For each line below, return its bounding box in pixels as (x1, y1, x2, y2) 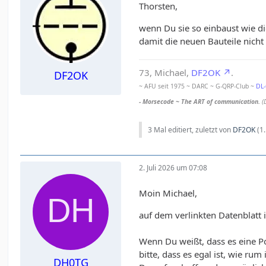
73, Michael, (139, 66, 192, 78)
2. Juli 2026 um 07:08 (139, 163, 208, 173)
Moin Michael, (139, 186, 198, 199)
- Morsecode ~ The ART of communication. (139, 97, 262, 106)
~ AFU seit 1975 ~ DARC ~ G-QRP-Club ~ (139, 81, 256, 90)
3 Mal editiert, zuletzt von (148, 124, 233, 135)
